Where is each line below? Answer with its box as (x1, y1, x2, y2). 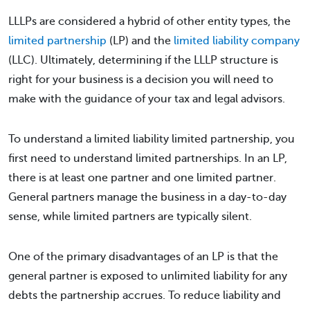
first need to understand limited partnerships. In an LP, (8, 152, 287, 165)
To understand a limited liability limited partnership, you (8, 133, 295, 145)
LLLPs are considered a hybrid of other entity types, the (8, 15, 291, 28)
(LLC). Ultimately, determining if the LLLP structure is (8, 54, 278, 66)
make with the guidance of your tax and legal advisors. (8, 93, 285, 105)
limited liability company (174, 35, 300, 47)
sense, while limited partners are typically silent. (8, 210, 252, 223)
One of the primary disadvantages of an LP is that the (8, 250, 278, 263)
